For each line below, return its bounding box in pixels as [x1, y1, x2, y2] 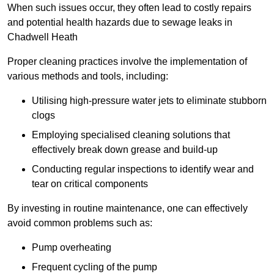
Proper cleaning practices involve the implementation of [7, 56, 247, 67]
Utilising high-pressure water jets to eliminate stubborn [32, 95, 267, 106]
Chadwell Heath [7, 32, 78, 43]
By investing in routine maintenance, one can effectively [7, 203, 248, 214]
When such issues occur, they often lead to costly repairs [7, 2, 251, 13]
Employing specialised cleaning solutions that [32, 130, 230, 141]
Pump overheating [32, 242, 111, 253]
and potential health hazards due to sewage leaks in [7, 17, 232, 28]
